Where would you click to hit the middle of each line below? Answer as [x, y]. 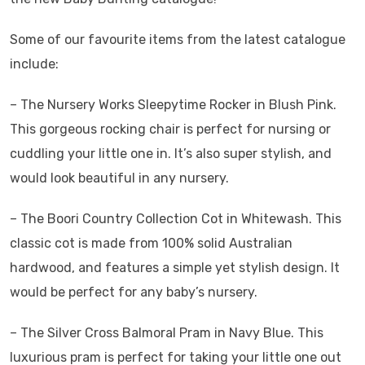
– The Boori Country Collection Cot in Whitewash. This [176, 219]
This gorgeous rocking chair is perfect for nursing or [170, 130]
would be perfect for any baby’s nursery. [134, 292]
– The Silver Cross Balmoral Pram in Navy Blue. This [167, 333]
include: [34, 64]
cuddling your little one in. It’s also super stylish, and [171, 154]
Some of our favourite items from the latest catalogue [178, 40]
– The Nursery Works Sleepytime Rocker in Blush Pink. [173, 105]
